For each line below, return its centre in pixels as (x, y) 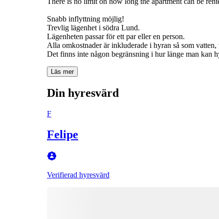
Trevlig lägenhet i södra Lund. (93, 27)
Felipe (63, 134)
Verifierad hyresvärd (78, 175)
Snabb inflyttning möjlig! (86, 19)
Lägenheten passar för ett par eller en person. (116, 36)
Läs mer (62, 71)
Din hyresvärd (83, 93)
